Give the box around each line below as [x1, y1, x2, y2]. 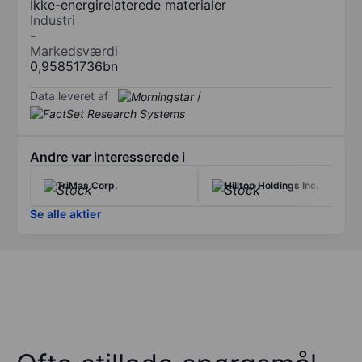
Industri [30, 11, 75, 28]
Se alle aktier [30, 207, 102, 221]
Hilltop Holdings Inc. [225, 179, 318, 192]
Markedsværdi [30, 42, 118, 59]
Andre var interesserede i [30, 149, 185, 166]
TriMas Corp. [57, 179, 117, 192]
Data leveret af [30, 88, 108, 103]
